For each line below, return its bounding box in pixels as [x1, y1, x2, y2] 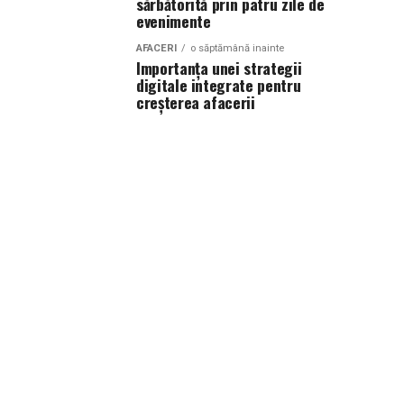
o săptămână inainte [190, 42, 284, 54]
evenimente [136, 9, 211, 32]
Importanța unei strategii [136, 56, 302, 79]
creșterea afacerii [136, 90, 255, 114]
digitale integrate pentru [136, 73, 301, 96]
